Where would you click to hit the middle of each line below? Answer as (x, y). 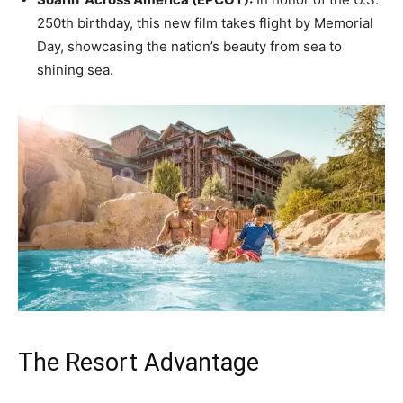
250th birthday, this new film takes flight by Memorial (205, 22)
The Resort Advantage (139, 362)
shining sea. (75, 69)
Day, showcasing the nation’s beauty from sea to (189, 46)
